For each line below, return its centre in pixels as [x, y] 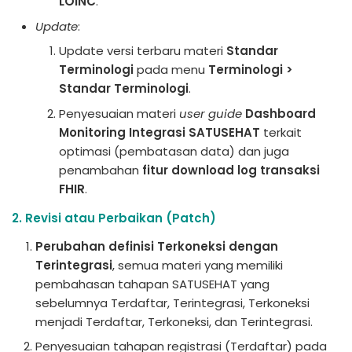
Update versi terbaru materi [143, 51]
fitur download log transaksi [231, 170]
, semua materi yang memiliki [198, 265]
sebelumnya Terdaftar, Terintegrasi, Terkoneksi [172, 302]
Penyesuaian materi [119, 113]
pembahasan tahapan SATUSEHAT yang [152, 284]
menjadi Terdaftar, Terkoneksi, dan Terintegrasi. [174, 321]
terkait [281, 132]
